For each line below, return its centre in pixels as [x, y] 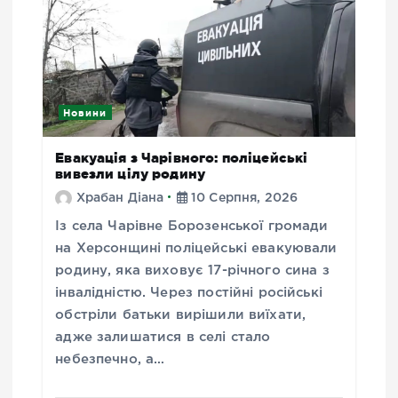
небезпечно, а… [110, 359]
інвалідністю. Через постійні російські [189, 292]
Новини [85, 112]
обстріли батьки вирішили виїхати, [181, 314]
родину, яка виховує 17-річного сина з [192, 270]
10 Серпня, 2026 [243, 198]
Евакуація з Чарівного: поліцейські [182, 157]
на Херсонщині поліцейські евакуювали [196, 248]
